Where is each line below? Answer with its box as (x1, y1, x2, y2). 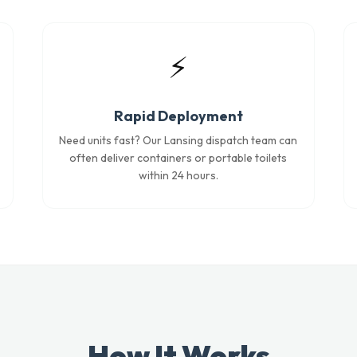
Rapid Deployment (113, 107, 243, 125)
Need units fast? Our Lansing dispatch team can (59, 133, 298, 147)
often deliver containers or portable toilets (69, 151, 288, 165)
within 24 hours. (138, 168, 218, 182)
